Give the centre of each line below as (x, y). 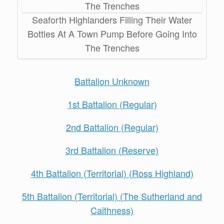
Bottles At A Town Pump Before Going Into (112, 33)
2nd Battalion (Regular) (112, 127)
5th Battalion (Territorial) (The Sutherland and (112, 196)
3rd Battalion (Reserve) (112, 150)
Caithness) (112, 210)
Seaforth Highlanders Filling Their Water (112, 19)
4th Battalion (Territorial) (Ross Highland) (112, 173)
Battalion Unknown (112, 81)
